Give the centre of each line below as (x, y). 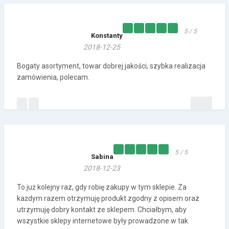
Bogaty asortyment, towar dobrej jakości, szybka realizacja (111, 66)
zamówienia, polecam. (53, 77)
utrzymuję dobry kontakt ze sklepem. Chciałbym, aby (102, 210)
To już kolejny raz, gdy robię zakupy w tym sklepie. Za (102, 187)
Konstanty (107, 36)
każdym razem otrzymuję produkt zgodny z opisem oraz (108, 199)
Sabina (102, 157)
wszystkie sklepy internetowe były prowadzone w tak (102, 221)
